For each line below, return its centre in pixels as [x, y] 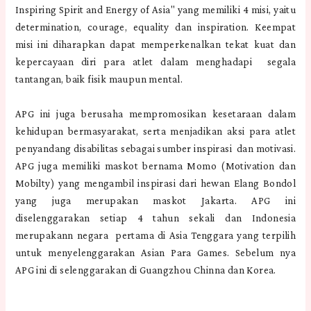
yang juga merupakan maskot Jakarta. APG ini [155, 200]
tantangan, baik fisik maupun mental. [99, 79]
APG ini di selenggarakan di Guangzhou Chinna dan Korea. [145, 270]
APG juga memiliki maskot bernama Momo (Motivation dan [155, 166]
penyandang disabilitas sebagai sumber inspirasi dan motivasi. [155, 148]
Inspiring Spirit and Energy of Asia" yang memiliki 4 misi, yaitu [155, 9]
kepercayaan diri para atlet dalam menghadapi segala [155, 61]
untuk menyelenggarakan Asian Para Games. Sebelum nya [155, 252]
